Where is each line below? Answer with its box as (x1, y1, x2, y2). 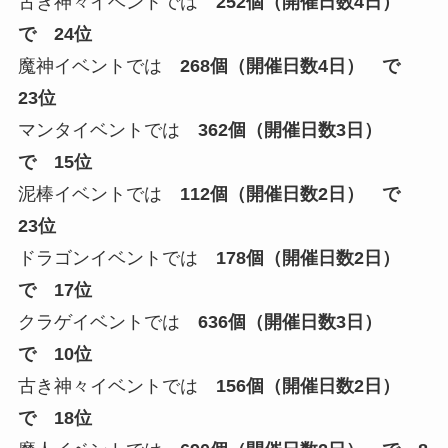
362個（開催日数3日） (179, 119, 400, 140)
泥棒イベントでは (17, 183, 180, 204)
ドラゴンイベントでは (17, 247, 198, 268)
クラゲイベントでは (17, 311, 198, 332)
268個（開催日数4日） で (179, 55, 418, 76)
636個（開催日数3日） (197, 311, 400, 332)
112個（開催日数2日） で (179, 183, 418, 204)
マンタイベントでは (17, 119, 180, 140)
